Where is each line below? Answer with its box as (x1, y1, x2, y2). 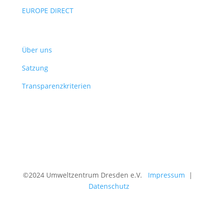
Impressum (142, 170, 185, 180)
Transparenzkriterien (21, 81, 91, 91)
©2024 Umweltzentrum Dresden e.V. (23, 170, 143, 180)
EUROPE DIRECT (21, 6, 73, 15)
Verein (21, 29, 48, 41)
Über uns (21, 45, 52, 54)
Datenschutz (88, 182, 129, 191)
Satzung (21, 63, 48, 73)
